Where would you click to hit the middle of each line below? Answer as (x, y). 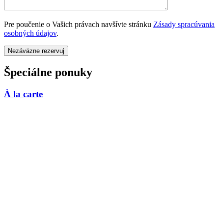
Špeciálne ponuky (48, 72)
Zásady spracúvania (184, 25)
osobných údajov (30, 33)
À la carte (23, 94)
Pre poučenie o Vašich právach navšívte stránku (79, 25)
